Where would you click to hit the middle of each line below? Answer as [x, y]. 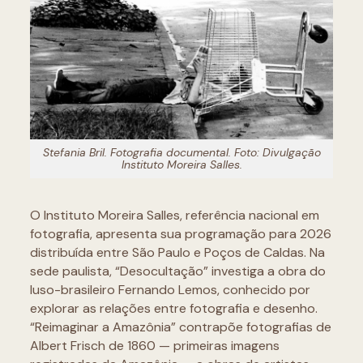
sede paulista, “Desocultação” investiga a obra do [177, 271]
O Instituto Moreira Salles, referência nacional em [174, 215]
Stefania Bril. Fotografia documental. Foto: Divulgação [181, 152]
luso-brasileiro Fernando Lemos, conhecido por [170, 289]
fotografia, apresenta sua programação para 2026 [180, 233]
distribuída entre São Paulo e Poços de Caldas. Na [177, 252]
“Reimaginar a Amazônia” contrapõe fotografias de [180, 327]
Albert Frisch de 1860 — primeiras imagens [154, 345]
